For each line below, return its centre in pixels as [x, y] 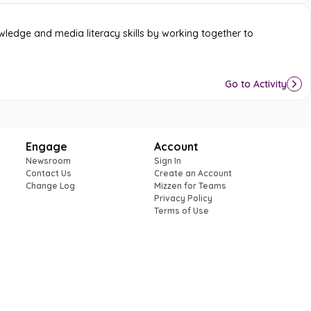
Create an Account [193, 173]
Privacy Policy [184, 198]
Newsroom [49, 161]
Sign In [168, 161]
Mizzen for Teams [191, 186]
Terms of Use [182, 211]
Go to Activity [256, 84]
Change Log [51, 186]
